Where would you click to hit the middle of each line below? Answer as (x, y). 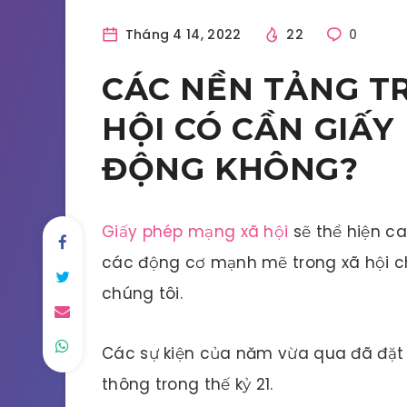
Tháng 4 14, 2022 (181, 34)
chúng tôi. (143, 294)
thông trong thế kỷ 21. (188, 385)
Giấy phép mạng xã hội (198, 232)
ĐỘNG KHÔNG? (230, 169)
